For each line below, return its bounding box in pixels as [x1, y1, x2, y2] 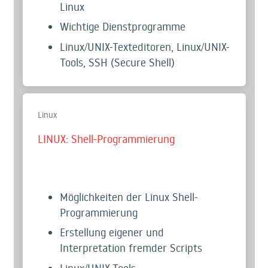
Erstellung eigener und [60, 225, 164, 240]
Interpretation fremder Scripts [60, 240, 202, 255]
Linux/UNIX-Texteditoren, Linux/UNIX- [60, 39, 230, 54]
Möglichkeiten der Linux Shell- [60, 189, 198, 204]
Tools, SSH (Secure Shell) [60, 54, 175, 69]
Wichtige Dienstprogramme [60, 19, 185, 34]
